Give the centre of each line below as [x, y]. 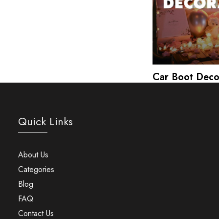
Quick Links [45, 121]
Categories [36, 169]
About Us [33, 154]
